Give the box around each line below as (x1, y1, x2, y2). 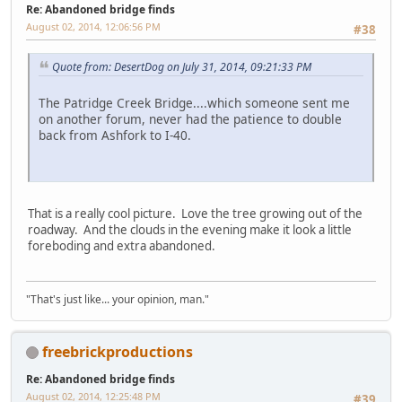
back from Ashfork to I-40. (39, 127, 191, 144)
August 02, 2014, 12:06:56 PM (26, 20, 161, 34)
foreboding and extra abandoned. (28, 238, 215, 255)
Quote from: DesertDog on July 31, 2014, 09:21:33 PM (52, 58, 311, 74)
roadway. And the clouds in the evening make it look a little (28, 222, 352, 239)
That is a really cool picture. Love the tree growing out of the (28, 205, 363, 223)
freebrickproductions (42, 341, 193, 362)
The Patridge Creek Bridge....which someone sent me (39, 94, 350, 112)
